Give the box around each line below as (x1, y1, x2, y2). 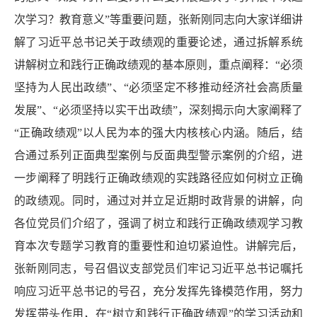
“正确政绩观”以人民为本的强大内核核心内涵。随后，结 (14, 126, 303, 139)
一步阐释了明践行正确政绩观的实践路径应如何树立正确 (14, 171, 303, 184)
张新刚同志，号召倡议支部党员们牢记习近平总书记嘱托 (14, 262, 303, 275)
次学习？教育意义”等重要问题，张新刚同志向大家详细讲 (14, 13, 303, 25)
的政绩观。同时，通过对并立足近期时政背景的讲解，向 (14, 194, 303, 207)
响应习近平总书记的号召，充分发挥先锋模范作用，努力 (14, 284, 303, 297)
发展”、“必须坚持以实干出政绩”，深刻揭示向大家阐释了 (14, 103, 303, 116)
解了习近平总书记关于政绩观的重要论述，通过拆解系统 (14, 35, 303, 48)
